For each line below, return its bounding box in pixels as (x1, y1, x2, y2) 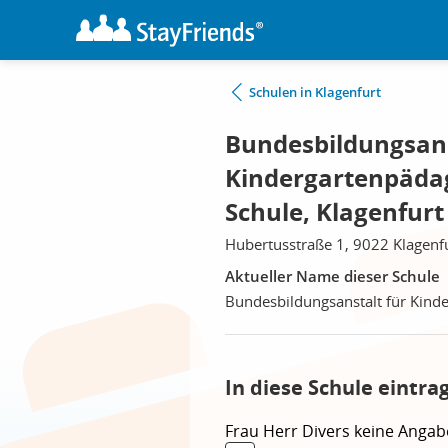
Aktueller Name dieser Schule (225, 266, 440, 286)
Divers (302, 420, 354, 442)
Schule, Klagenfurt (225, 195, 444, 229)
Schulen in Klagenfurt (249, 83, 381, 101)
